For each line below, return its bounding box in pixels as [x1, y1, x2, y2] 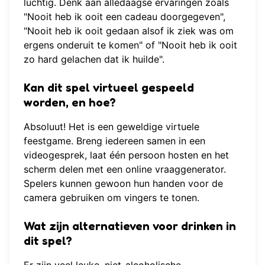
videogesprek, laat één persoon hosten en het [24, 149, 229, 161]
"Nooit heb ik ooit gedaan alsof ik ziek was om [24, 25, 234, 37]
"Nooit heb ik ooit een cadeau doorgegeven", [24, 11, 225, 23]
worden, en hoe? [24, 95, 116, 110]
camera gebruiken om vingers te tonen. [24, 192, 199, 204]
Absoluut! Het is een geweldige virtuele [24, 121, 199, 133]
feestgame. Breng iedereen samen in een [24, 135, 205, 147]
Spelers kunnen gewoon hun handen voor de [24, 177, 223, 190]
